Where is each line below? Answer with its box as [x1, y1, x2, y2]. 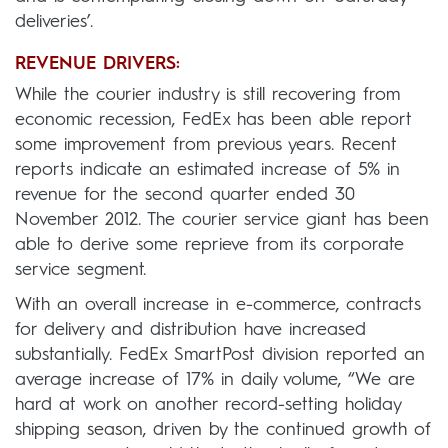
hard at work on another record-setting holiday [15, 395, 401, 414]
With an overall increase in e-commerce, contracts [15, 295, 421, 314]
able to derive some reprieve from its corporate [15, 235, 404, 254]
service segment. [15, 260, 146, 279]
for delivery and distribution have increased [15, 320, 366, 339]
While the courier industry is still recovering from [15, 85, 400, 104]
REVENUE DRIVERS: [15, 54, 180, 73]
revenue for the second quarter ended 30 [15, 185, 355, 204]
